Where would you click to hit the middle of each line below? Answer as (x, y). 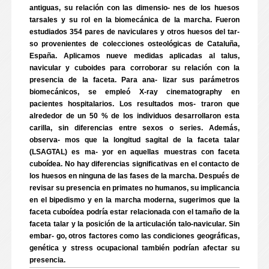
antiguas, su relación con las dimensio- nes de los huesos (134, 8)
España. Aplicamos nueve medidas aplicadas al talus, (134, 56)
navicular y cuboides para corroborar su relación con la (134, 68)
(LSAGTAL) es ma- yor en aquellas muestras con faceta (134, 152)
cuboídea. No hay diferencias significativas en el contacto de (134, 164)
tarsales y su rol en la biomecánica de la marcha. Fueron (134, 20)
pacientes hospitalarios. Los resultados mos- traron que (134, 104)
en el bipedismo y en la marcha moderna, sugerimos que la (134, 200)
